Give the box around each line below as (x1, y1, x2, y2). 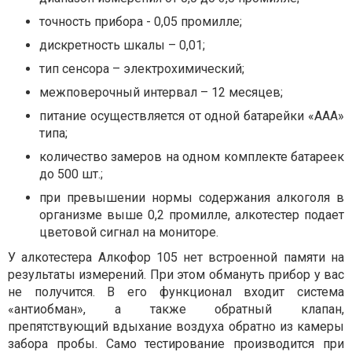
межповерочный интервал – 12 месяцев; (39, 84, 283, 100)
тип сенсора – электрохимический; (39, 60, 244, 76)
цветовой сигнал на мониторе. (39, 224, 218, 240)
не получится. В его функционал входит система (8, 284, 344, 299)
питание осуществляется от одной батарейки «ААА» (39, 108, 344, 123)
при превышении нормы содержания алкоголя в (39, 189, 344, 205)
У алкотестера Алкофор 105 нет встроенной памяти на (8, 249, 344, 265)
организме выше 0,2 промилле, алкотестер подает (39, 207, 344, 222)
